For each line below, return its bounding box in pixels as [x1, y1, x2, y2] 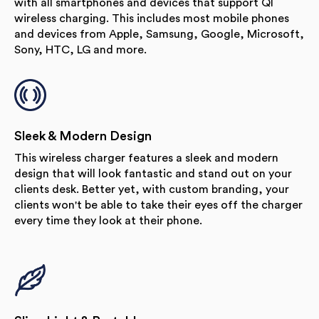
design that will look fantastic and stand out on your [14, 167, 292, 179]
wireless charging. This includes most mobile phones [14, 12, 289, 24]
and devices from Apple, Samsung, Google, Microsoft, [14, 28, 304, 40]
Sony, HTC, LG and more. [14, 43, 147, 56]
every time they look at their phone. [14, 214, 202, 226]
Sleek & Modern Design [14, 129, 152, 142]
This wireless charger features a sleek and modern [14, 152, 278, 164]
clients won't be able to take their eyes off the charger [14, 199, 303, 211]
